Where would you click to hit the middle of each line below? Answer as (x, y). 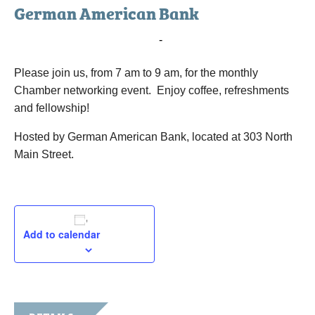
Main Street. (44, 154)
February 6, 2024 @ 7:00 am (85, 40)
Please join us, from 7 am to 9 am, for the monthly (136, 73)
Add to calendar (62, 234)
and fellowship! (52, 108)
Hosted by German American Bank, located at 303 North (153, 137)
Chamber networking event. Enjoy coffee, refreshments (152, 90)
